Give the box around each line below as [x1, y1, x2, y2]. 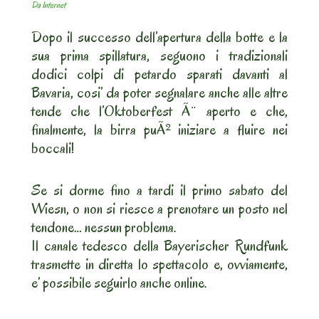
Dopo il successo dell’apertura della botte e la [31, 27, 288, 48]
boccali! [31, 138, 74, 159]
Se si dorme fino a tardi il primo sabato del [31, 180, 288, 201]
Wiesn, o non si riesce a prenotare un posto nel [31, 199, 288, 219]
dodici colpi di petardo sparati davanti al [31, 64, 288, 85]
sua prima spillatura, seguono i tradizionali [31, 46, 288, 66]
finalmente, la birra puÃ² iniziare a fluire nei [31, 120, 288, 140]
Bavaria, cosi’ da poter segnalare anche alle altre [31, 83, 288, 103]
